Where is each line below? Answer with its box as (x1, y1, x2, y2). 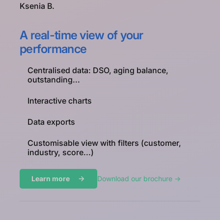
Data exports (27, 116, 75, 127)
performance (20, 41, 87, 56)
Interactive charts (27, 95, 92, 106)
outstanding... (27, 74, 80, 84)
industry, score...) (27, 147, 94, 158)
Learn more (31, 174, 70, 183)
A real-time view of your (20, 27, 143, 42)
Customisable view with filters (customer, (27, 138, 181, 148)
